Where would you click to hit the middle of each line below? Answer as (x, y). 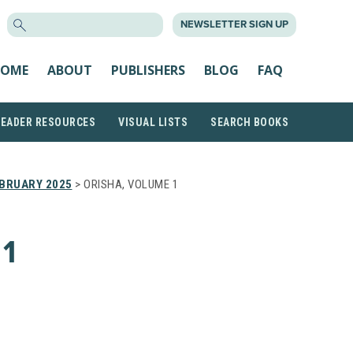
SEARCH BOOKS (249, 122)
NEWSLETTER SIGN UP (234, 24)
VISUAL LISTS (153, 122)
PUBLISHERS (148, 70)
